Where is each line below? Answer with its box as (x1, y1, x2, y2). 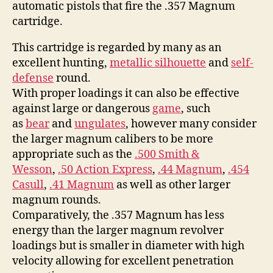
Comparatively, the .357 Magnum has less (12, 208, 224, 222)
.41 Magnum (49, 177, 114, 192)
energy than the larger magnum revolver (12, 223, 224, 238)
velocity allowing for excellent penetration (12, 253, 234, 268)
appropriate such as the (12, 147, 135, 161)
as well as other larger (114, 177, 230, 192)
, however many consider (126, 116, 257, 131)
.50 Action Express (58, 162, 152, 177)
